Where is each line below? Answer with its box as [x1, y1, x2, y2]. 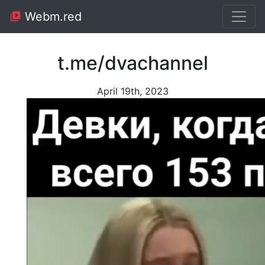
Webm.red [21, 9, 82, 24]
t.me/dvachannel [57, 51, 208, 75]
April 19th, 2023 [96, 85, 169, 97]
